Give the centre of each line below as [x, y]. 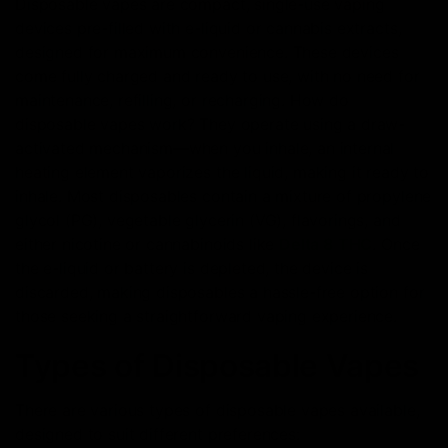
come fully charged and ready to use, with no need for [217, 75]
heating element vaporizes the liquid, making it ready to [222, 171]
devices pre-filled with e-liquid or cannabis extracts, [208, 27]
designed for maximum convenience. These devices [207, 51]
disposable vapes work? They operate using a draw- [210, 123]
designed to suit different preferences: [157, 433]
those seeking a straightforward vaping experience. [206, 315]
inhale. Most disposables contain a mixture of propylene [223, 195]
